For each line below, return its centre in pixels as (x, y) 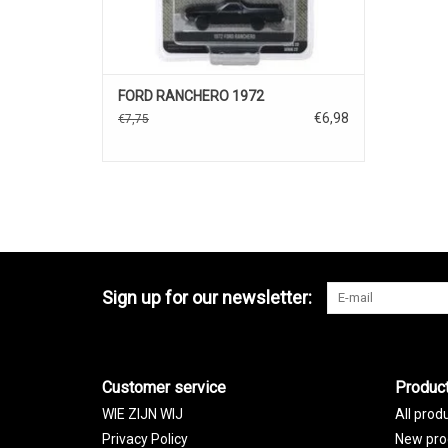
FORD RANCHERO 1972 (191, 96)
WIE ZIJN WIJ (142, 414)
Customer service (164, 388)
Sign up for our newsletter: (207, 298)
